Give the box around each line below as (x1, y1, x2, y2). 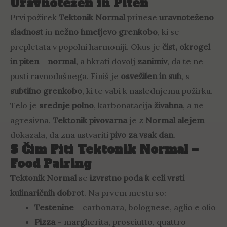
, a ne (183, 100, 204, 111)
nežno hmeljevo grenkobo (54, 27, 158, 37)
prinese (125, 12, 159, 23)
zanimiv (137, 56, 167, 67)
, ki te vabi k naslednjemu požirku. (82, 86, 213, 96)
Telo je (10, 100, 39, 111)
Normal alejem (145, 115, 204, 126)
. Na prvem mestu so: (84, 187, 166, 198)
